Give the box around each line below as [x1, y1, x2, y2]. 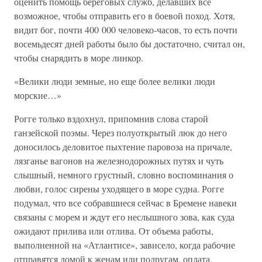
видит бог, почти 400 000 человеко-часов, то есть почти [14, 23, 237, 36]
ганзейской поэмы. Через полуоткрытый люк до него [14, 126, 227, 139]
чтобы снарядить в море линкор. [14, 51, 143, 64]
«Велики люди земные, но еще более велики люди [14, 75, 215, 87]
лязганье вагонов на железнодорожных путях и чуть [14, 154, 223, 167]
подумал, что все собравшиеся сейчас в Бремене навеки [14, 196, 237, 209]
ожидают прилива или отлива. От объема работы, [14, 225, 213, 237]
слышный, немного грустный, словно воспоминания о [14, 168, 233, 181]
